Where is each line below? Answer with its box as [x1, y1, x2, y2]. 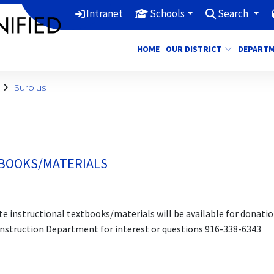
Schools [149, 7, 185, 20]
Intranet [86, 7, 123, 20]
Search [218, 7, 251, 20]
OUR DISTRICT [166, 43, 221, 54]
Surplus [13, 82, 46, 93]
